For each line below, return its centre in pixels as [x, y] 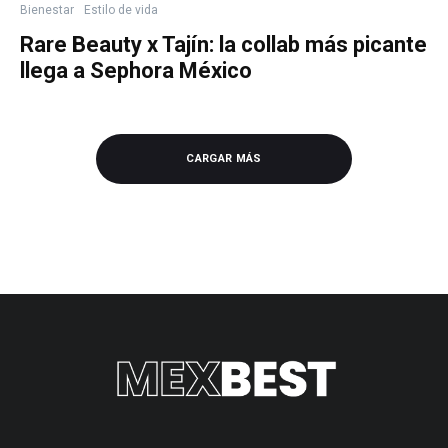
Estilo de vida [121, 10]
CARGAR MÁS [224, 158]
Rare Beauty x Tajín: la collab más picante [223, 44]
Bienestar [47, 10]
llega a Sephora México [136, 70]
